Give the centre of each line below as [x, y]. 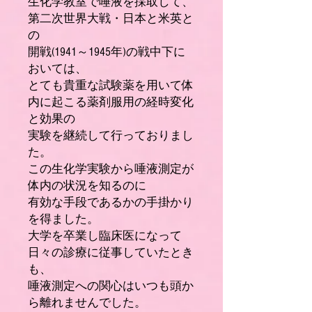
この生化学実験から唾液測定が [111, 169]
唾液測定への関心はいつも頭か [111, 286]
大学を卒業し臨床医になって [105, 236]
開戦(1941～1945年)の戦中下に [107, 52]
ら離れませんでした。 [87, 303]
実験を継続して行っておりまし [111, 135]
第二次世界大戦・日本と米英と [111, 18]
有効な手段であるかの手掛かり [111, 202]
